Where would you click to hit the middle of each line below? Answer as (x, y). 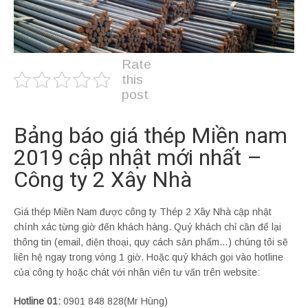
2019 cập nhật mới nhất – (138, 158)
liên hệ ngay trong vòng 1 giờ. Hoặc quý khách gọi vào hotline (148, 257)
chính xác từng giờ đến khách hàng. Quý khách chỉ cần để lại (147, 227)
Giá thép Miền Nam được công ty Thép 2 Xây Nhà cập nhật (143, 212)
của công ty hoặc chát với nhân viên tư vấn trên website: (137, 273)
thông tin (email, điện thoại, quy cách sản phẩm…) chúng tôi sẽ (151, 242)
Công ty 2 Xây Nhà (103, 180)
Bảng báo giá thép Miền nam (151, 136)
